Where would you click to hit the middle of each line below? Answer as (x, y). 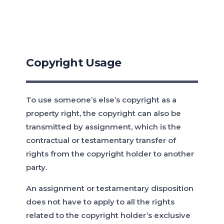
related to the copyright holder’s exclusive (108, 215)
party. (38, 167)
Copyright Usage (74, 63)
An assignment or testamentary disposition (110, 188)
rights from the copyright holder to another (110, 154)
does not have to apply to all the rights (100, 202)
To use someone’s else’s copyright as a (101, 100)
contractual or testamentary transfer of (101, 140)
